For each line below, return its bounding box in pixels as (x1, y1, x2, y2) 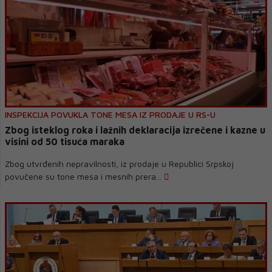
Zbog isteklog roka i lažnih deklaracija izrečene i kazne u (5, 124, 265, 135)
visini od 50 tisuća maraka (5, 136, 124, 147)
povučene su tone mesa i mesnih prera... (5, 171, 164, 182)
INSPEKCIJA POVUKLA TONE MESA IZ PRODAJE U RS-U (5, 109, 216, 120)
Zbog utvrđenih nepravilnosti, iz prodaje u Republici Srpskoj (5, 158, 234, 169)
